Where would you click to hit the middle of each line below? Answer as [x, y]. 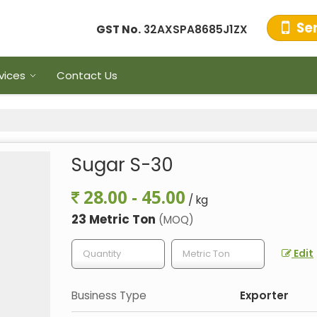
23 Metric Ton [115, 219]
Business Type [109, 295]
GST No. [119, 30]
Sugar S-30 [122, 165]
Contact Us [87, 75]
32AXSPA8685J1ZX [196, 30]
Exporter [264, 295]
